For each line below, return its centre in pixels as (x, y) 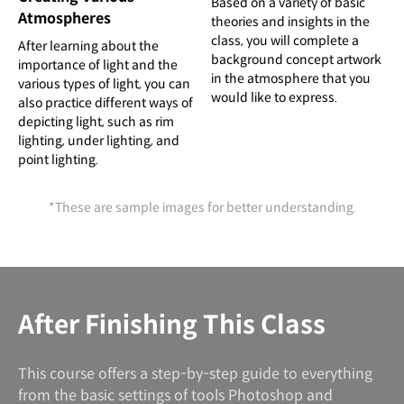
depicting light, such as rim (96, 122)
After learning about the (88, 46)
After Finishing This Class (172, 326)
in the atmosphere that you (291, 78)
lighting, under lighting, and (99, 141)
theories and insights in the (290, 21)
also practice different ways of (106, 103)
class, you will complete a (285, 40)
